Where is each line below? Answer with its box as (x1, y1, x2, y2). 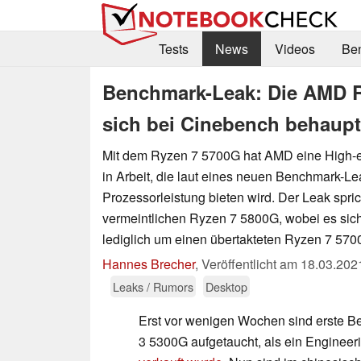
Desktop (205, 277, 247, 295)
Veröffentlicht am (201, 254, 301, 273)
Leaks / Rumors (113, 277, 193, 295)
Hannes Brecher (102, 254, 195, 273)
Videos (274, 39, 315, 59)
